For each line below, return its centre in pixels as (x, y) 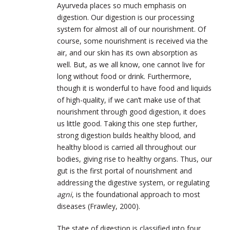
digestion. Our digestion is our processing (126, 17)
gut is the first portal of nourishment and (124, 170)
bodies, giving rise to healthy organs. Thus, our (135, 159)
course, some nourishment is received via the (132, 41)
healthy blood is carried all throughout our (127, 147)
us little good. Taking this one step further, (127, 123)
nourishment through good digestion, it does (131, 111)
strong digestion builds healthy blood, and (126, 135)
